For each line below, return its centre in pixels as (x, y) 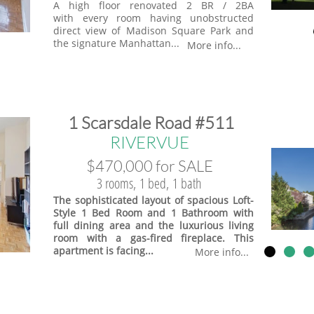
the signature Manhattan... (116, 43)
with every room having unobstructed (153, 18)
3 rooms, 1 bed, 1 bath (149, 183)
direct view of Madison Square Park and (153, 30)
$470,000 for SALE (149, 166)
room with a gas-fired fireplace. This (153, 238)
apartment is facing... (103, 251)
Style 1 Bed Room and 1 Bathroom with (153, 213)
